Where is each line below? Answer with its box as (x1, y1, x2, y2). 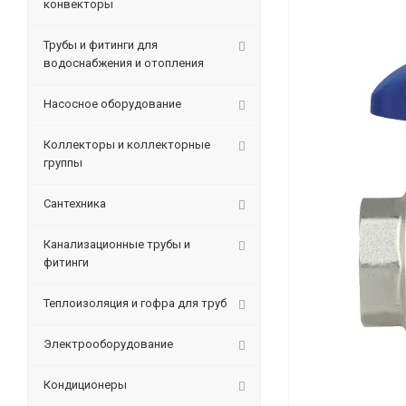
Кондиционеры (43, 378, 127, 391)
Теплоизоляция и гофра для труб (43, 296, 227, 310)
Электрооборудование (43, 337, 173, 351)
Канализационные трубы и (43, 237, 190, 251)
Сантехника (43, 197, 106, 210)
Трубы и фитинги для (43, 38, 158, 52)
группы (43, 156, 82, 169)
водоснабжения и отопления (43, 56, 204, 70)
